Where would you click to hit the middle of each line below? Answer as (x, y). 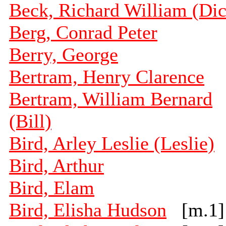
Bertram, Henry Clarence (107, 77)
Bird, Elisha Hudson (88, 210)
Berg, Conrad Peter (83, 33)
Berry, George (64, 55)
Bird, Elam (52, 188)
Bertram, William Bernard (111, 99)
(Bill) (30, 121)
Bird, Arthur (56, 166)
